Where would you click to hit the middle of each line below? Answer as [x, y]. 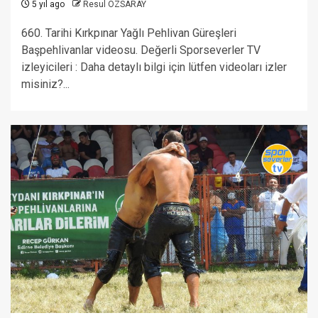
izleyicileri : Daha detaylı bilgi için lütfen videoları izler [154, 67]
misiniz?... [45, 84]
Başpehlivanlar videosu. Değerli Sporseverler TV [141, 50]
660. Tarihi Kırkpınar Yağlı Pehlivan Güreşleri [129, 33]
